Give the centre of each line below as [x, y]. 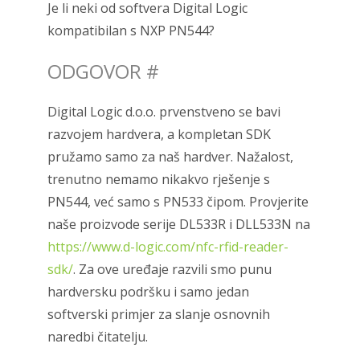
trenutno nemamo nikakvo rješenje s [159, 179]
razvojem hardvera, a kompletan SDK [160, 134]
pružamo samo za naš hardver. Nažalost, [171, 156]
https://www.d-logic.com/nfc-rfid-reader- [168, 246]
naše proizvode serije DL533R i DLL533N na [179, 224]
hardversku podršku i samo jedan [149, 291]
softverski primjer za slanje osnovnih [159, 314]
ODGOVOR [97, 71]
